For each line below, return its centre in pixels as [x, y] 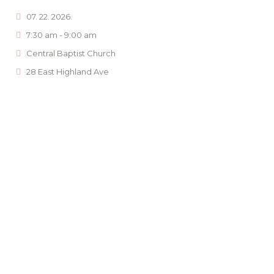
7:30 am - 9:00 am [61, 35]
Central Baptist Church [71, 53]
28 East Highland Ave [68, 72]
